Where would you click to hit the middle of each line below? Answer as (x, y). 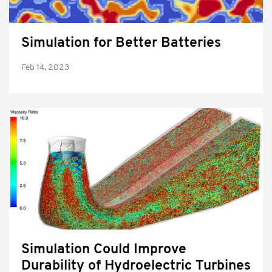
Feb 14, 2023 (45, 68)
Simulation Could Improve (104, 250)
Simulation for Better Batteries (121, 43)
